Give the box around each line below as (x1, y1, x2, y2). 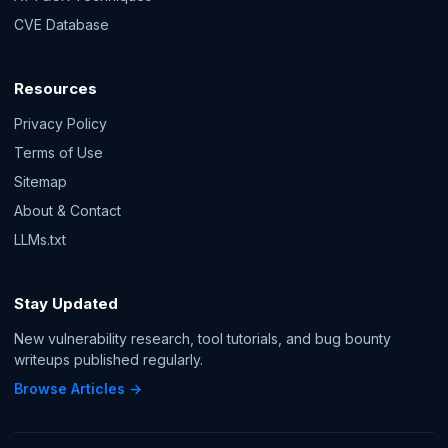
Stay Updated (14, 294, 118, 313)
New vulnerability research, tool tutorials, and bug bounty (14, 330, 391, 347)
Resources (14, 79, 97, 98)
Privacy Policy (14, 115, 107, 132)
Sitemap (14, 173, 67, 190)
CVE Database (14, 16, 109, 33)
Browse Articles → (14, 380, 142, 397)
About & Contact (14, 202, 121, 219)
